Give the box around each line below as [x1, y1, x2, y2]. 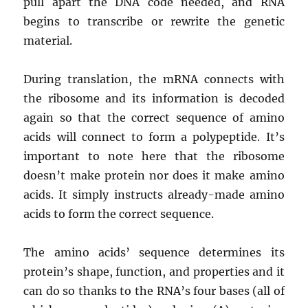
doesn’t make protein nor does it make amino [23, 168, 285, 182]
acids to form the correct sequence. [23, 206, 214, 221]
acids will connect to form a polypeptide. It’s [23, 129, 285, 144]
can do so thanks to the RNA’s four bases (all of [23, 283, 285, 298]
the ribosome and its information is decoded [23, 91, 285, 105]
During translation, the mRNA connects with [23, 71, 285, 86]
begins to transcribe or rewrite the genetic [23, 14, 285, 28]
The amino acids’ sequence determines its [23, 245, 285, 259]
